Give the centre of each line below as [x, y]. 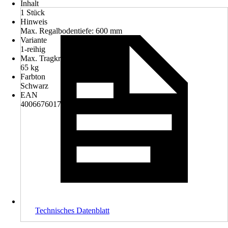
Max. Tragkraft [45, 58]
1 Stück [33, 12]
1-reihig [33, 49]
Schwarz [34, 86]
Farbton [33, 77]
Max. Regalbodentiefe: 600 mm [71, 31]
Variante [34, 40]
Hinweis [34, 22]
